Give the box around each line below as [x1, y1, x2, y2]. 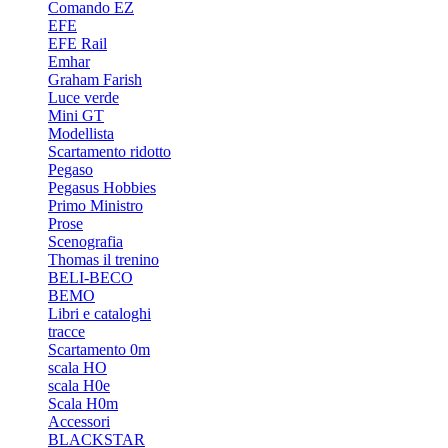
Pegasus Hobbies [48, 179, 156, 196]
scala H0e [48, 377, 110, 394]
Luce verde [48, 89, 119, 106]
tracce [48, 323, 85, 340]
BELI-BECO [48, 269, 133, 286]
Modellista [48, 125, 114, 142]
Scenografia [48, 233, 123, 250]
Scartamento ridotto [48, 143, 171, 160]
